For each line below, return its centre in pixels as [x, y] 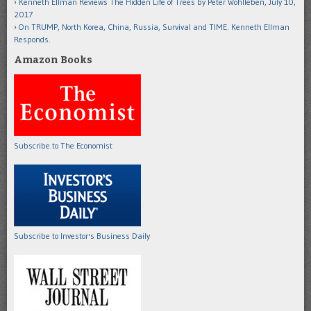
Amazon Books [53, 60]
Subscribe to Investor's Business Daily [82, 235]
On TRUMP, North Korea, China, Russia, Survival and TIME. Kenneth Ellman [154, 26]
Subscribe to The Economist [63, 145]
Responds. [32, 39]
